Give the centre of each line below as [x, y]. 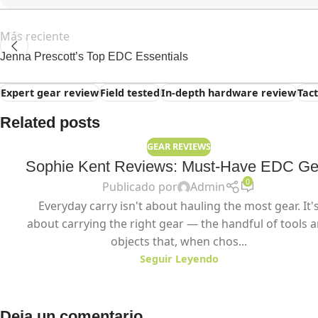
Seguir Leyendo [179, 258]
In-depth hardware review [229, 92]
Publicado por [140, 187]
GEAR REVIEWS [179, 146]
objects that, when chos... [179, 241]
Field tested [130, 92]
